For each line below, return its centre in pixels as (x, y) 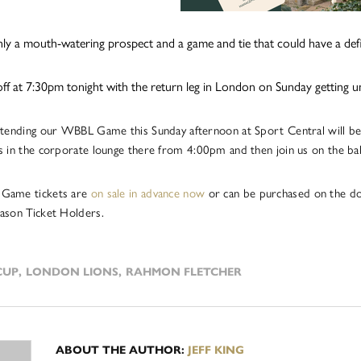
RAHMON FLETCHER (184, 272)
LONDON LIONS (72, 272)
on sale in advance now (148, 194)
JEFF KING (216, 351)
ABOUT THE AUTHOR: (122, 351)
